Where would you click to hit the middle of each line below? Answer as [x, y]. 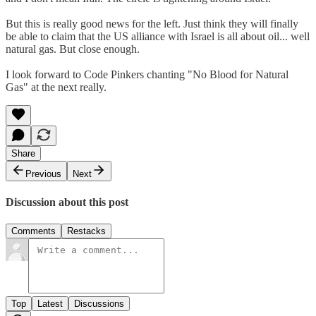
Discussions [99, 304]
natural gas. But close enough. [73, 49]
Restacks [86, 231]
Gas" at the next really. [56, 87]
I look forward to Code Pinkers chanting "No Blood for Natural [147, 74]
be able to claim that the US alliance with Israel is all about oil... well [158, 36]
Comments [34, 231]
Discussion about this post [67, 202]
